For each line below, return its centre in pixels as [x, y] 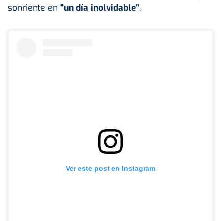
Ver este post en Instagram [110, 168]
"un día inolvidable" [98, 8]
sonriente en [33, 8]
